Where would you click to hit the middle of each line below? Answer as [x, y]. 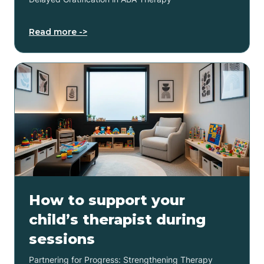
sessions [62, 239]
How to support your [107, 200]
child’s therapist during [117, 219]
